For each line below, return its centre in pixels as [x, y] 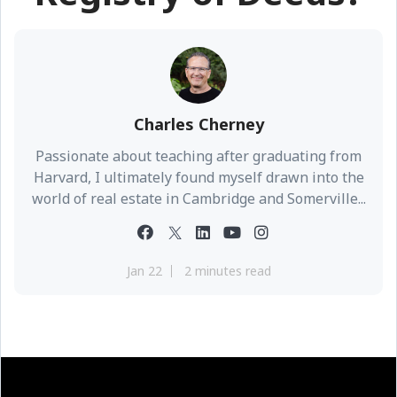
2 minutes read [227, 271]
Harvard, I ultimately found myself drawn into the [198, 177]
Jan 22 [144, 271]
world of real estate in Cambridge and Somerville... [198, 198]
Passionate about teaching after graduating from [198, 156]
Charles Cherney [198, 124]
